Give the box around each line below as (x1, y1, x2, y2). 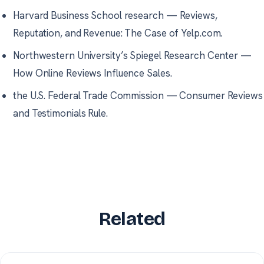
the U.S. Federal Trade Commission (13, 88, 164, 102)
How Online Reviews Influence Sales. (13, 66, 172, 80)
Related (98, 207, 166, 230)
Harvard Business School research (13, 8, 164, 22)
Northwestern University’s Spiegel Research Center (13, 48, 239, 62)
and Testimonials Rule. (13, 106, 108, 120)
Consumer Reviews (179, 88, 263, 102)
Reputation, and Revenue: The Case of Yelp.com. (13, 26, 223, 39)
